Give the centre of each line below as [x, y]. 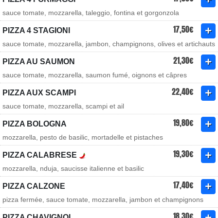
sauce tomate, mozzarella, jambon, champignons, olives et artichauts [109, 44]
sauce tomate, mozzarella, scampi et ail [63, 106]
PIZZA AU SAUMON [39, 62]
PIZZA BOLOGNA [35, 124]
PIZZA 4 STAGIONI [36, 30]
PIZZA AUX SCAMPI [39, 93]
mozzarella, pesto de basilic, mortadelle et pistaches [83, 137]
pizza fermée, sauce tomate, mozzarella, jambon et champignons [103, 200]
